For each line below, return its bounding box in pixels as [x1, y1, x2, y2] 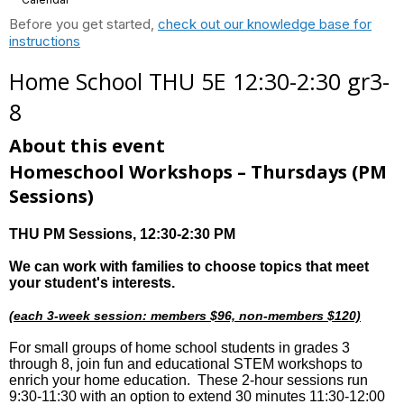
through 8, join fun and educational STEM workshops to [9, 356, 363, 372]
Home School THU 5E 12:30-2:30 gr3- [9, 66, 390, 96]
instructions [9, 32, 80, 50]
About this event [9, 133, 165, 158]
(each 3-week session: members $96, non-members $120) [9, 308, 361, 323]
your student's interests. [9, 275, 175, 290]
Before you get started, [9, 15, 158, 32]
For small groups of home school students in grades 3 [9, 340, 350, 355]
